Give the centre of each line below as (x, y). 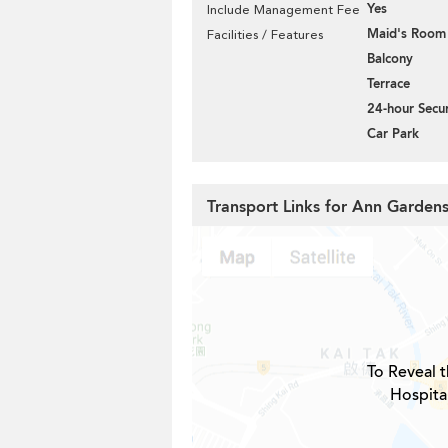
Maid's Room (406, 34)
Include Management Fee (283, 9)
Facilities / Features (265, 34)
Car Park (393, 134)
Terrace (388, 84)
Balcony (390, 59)
